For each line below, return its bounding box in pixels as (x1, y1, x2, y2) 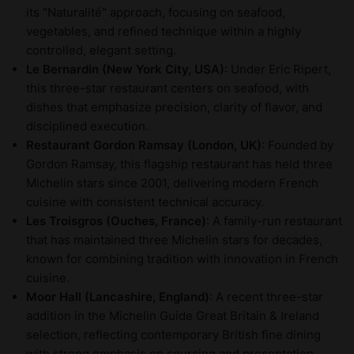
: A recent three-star (209, 289, 323, 305)
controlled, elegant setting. (26, 43, 176, 58)
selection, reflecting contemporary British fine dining (26, 327, 321, 343)
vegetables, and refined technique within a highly (26, 24, 301, 40)
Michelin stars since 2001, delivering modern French (26, 175, 318, 191)
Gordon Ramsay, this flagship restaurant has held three (26, 156, 333, 172)
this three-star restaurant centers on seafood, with (26, 81, 309, 96)
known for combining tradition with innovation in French (26, 251, 338, 267)
